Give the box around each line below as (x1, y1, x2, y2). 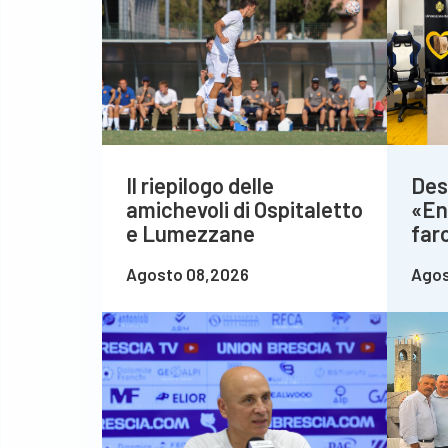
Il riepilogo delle (126, 172, 274, 199)
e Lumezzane (126, 220, 255, 247)
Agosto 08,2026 (126, 264, 249, 285)
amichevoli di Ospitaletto (126, 196, 363, 223)
